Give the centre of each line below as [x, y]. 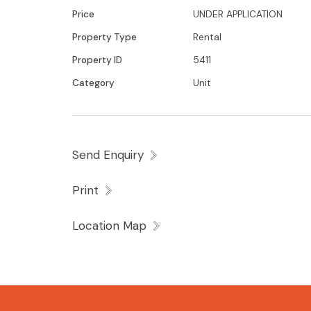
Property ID [97, 60]
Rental [207, 37]
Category [93, 83]
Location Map [109, 226]
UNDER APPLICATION [238, 14]
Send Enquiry [108, 155]
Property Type [104, 37]
